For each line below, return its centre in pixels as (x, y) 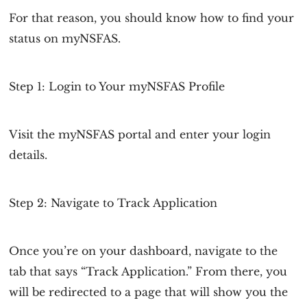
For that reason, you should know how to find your (152, 18)
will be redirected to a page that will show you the (149, 292)
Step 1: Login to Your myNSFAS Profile (117, 86)
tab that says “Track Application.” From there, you (148, 271)
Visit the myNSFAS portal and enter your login (140, 134)
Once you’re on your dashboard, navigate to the (144, 251)
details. (28, 155)
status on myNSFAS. (65, 38)
